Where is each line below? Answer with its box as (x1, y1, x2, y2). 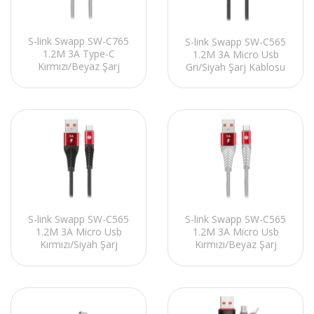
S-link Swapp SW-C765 (28, 34, 129, 48)
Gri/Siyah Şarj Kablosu (186, 60, 285, 74)
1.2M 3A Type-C (42, 47, 115, 61)
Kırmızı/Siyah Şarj (39, 237, 118, 251)
